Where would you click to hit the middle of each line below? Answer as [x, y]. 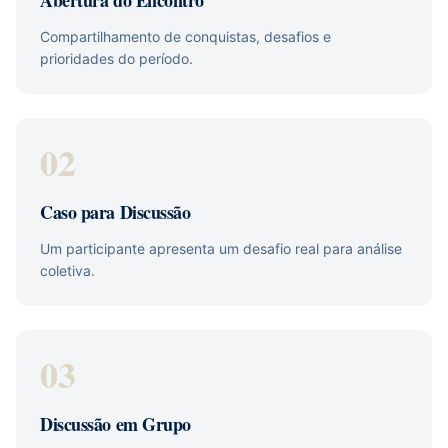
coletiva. [67, 270]
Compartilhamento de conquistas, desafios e [185, 36]
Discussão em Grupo [115, 424]
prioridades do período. [116, 58]
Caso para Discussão [115, 212]
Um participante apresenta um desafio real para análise [221, 248]
